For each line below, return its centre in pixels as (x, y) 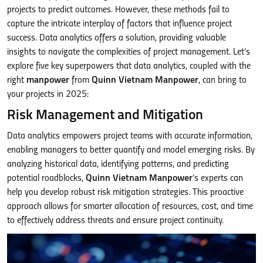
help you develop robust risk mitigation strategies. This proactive (125, 193)
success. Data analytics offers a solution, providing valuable (117, 38)
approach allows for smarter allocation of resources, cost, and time (130, 207)
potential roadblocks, (46, 178)
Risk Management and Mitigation (105, 116)
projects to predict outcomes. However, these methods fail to (118, 10)
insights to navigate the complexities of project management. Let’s (129, 52)
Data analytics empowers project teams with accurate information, (130, 136)
